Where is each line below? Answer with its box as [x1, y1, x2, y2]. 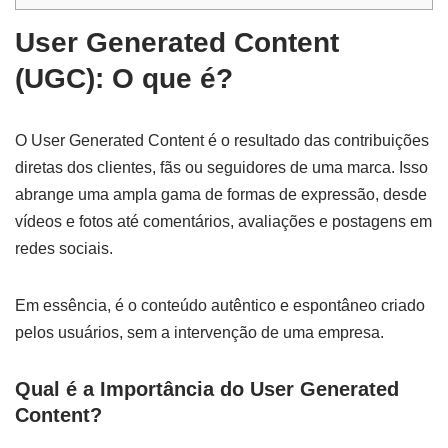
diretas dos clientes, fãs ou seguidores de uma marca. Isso [15, 159, 428, 177]
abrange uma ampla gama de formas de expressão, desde [15, 186, 427, 204]
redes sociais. [15, 240, 117, 258]
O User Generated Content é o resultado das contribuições [15, 132, 429, 150]
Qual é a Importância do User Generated [15, 378, 399, 401]
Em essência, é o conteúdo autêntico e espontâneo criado [15, 297, 425, 315]
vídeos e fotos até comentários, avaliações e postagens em [15, 213, 432, 231]
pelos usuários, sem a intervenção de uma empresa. [15, 324, 384, 342]
